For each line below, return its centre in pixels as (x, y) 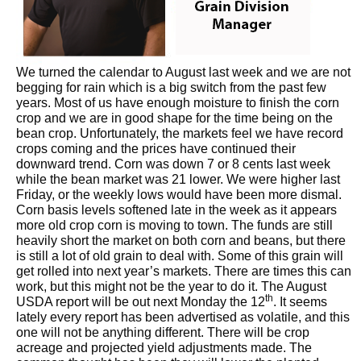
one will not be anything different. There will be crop (163, 332)
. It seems (300, 301)
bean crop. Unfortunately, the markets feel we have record (180, 133)
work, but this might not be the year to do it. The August (171, 286)
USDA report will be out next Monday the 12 (141, 301)
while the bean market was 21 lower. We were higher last (178, 179)
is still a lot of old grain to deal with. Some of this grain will (180, 255)
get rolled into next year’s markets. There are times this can (184, 271)
